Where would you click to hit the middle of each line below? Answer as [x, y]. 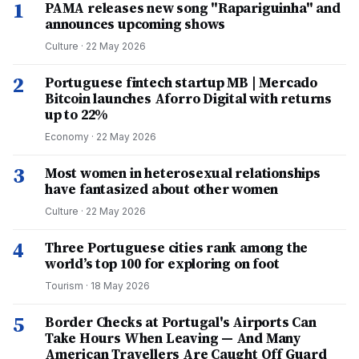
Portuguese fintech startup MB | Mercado [182, 83]
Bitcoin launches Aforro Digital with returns [189, 99]
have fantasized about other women [162, 189]
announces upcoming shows [135, 24]
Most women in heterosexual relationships [183, 173]
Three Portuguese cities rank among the [177, 248]
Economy [67, 137]
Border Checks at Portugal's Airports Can [181, 322]
